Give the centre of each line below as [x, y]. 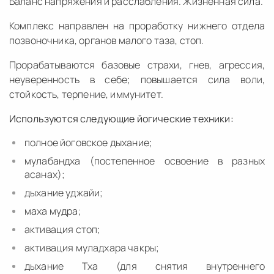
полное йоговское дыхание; [88, 142]
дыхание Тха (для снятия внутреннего [145, 266]
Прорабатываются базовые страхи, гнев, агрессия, [137, 65]
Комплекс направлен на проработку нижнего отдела [137, 25]
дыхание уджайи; [64, 192]
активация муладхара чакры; [92, 247]
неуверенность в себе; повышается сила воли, [137, 79]
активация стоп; [63, 229]
